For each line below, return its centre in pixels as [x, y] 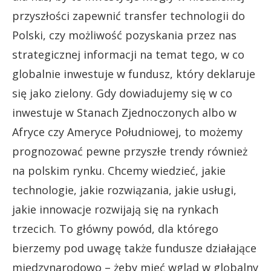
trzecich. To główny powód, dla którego [115, 229]
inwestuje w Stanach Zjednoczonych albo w [124, 113]
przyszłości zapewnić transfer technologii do [129, 16]
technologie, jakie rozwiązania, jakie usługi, [124, 190]
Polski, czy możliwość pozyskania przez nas [124, 35]
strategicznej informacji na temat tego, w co [128, 55]
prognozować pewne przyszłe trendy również [130, 152]
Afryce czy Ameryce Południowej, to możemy [127, 132]
